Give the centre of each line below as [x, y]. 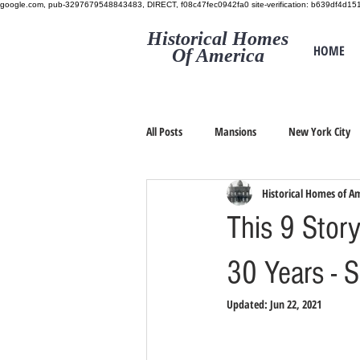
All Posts [164, 131]
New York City [319, 131]
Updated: [248, 304]
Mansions [235, 131]
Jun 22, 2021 [296, 304]
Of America [218, 55]
